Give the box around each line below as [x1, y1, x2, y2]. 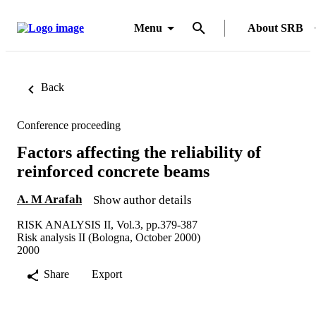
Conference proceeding [17, 119, 121, 131]
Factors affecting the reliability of [17, 142, 261, 162]
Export [92, 267, 122, 280]
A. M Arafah [17, 192, 82, 206]
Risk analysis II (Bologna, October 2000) [17, 231, 200, 243]
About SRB [248, 22, 303, 34]
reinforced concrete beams [17, 162, 209, 181]
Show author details [93, 193, 192, 207]
